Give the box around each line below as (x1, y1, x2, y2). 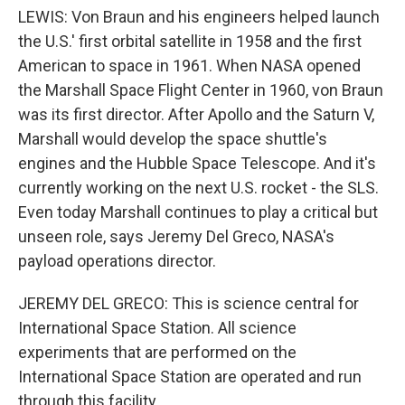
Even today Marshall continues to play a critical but (18, 202, 378, 221)
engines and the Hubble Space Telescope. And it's (18, 154, 376, 173)
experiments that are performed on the (18, 343, 297, 362)
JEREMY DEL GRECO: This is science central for (18, 294, 359, 313)
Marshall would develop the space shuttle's (18, 129, 327, 148)
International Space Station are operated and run (18, 367, 362, 386)
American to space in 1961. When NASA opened (18, 56, 361, 75)
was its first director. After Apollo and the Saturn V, (18, 105, 374, 124)
